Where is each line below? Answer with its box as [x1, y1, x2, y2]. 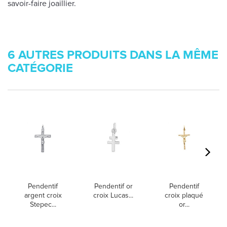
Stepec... [29, 200, 56, 209]
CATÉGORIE [8, 61, 73, 75]
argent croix [24, 191, 62, 200]
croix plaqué [165, 191, 204, 200]
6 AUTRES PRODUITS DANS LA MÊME [8, 48, 218, 62]
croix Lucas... [93, 191, 134, 200]
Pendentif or [94, 182, 133, 191]
